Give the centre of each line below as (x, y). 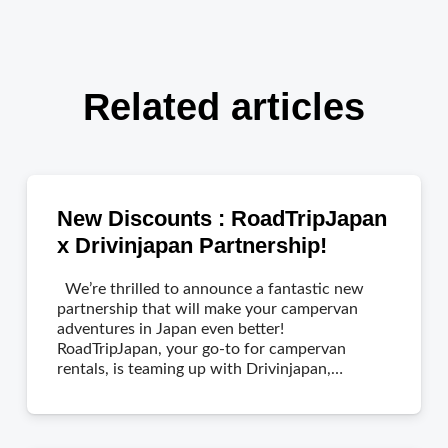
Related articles (224, 106)
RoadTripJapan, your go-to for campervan (201, 348)
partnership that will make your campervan (207, 308)
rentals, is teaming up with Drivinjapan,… (200, 368)
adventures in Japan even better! (170, 328)
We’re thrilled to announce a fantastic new (210, 288)
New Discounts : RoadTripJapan (222, 218)
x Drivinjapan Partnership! (192, 245)
